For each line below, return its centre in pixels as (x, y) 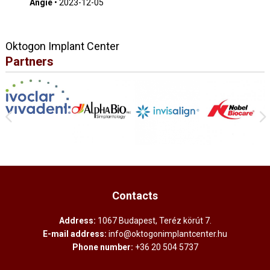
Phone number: (102, 247)
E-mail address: (75, 234)
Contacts (135, 195)
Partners (29, 62)
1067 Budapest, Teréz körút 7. (154, 220)
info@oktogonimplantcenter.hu (168, 234)
